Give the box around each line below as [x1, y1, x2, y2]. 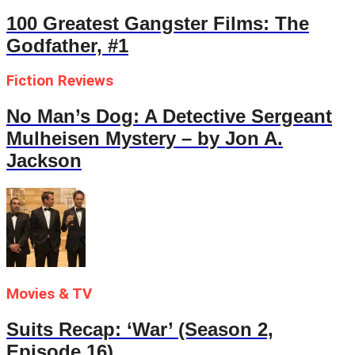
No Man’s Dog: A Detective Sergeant [6, 105, 332, 128]
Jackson [6, 150, 82, 172]
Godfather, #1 [6, 34, 128, 56]
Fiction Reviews [6, 72, 113, 90]
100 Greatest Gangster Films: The [6, 12, 309, 34]
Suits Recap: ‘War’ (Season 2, [6, 318, 273, 340]
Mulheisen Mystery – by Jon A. [6, 128, 283, 150]
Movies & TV [6, 284, 92, 303]
